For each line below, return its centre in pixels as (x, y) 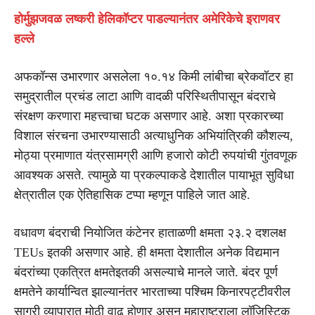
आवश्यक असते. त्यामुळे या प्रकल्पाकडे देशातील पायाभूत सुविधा (154, 175)
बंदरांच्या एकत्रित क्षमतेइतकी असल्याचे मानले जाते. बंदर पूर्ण (146, 272)
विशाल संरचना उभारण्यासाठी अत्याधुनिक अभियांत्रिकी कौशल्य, (154, 135)
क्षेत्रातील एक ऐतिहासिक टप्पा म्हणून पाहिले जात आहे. (132, 194)
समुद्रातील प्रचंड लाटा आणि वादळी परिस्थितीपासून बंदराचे (145, 96)
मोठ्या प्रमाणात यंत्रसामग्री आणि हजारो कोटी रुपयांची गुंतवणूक (155, 155)
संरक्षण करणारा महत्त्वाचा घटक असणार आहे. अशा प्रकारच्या (149, 116)
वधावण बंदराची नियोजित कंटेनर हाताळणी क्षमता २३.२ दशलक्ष (150, 232)
